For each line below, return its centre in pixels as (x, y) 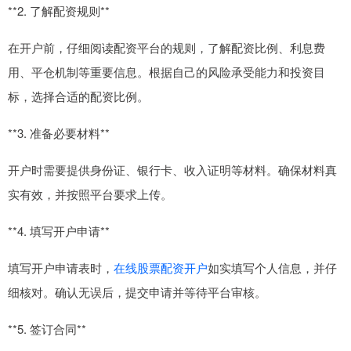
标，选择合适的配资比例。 (78, 96)
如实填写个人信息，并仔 (272, 268)
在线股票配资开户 (161, 268)
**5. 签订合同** (47, 329)
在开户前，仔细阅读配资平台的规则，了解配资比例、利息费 (166, 47)
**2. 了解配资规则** (59, 11)
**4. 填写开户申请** (59, 231)
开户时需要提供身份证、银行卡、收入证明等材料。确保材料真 (172, 170)
